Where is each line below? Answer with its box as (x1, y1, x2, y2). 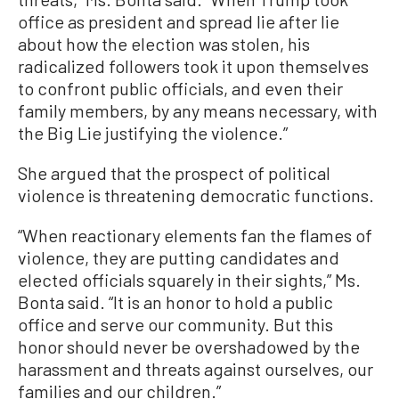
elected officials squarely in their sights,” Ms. (18, 269, 361, 291)
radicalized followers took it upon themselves (18, 55, 369, 77)
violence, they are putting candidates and (18, 247, 339, 269)
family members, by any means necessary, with (18, 100, 378, 122)
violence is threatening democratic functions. (18, 184, 374, 207)
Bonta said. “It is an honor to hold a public (18, 291, 333, 313)
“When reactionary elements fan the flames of (18, 224, 372, 247)
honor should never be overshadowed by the (18, 336, 360, 358)
